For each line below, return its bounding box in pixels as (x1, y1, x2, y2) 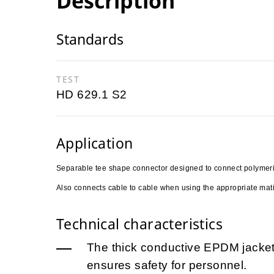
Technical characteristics (56, 213, 223, 234)
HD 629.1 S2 (56, 87, 127, 101)
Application (56, 133, 133, 153)
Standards (56, 29, 124, 49)
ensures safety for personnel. (87, 258, 247, 272)
